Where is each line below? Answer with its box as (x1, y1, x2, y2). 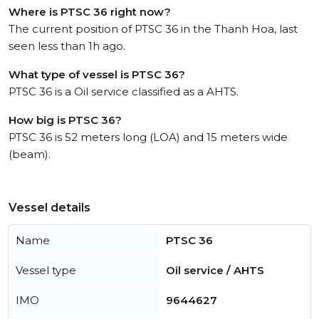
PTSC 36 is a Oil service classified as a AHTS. (9, 85, 239, 98)
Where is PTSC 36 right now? (9, 5, 171, 19)
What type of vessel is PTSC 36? (9, 68, 185, 81)
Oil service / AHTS (166, 263, 264, 277)
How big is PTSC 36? (9, 113, 122, 127)
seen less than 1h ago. (9, 39, 125, 53)
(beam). (9, 147, 51, 161)
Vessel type (16, 263, 76, 277)
